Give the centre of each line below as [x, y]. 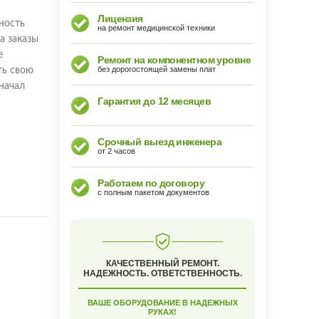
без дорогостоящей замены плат [157, 69]
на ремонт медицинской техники [157, 28]
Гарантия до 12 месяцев [154, 101]
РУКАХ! [163, 312]
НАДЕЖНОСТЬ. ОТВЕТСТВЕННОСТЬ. [162, 273]
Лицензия [120, 19]
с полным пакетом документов [154, 192]
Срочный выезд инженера [159, 142]
